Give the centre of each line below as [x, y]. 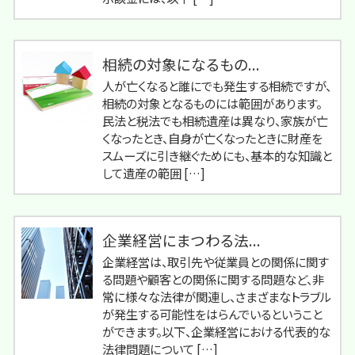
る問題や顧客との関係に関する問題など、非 [213, 279]
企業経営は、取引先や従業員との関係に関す [216, 261]
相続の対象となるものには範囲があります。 [212, 103]
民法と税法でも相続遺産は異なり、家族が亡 [215, 121]
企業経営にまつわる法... [181, 239]
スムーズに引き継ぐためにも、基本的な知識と [217, 156]
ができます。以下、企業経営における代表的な [216, 331]
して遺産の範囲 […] [154, 173]
